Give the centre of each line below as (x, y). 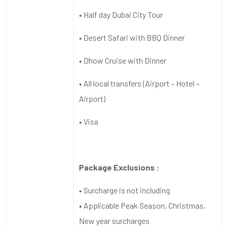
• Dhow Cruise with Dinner (123, 60)
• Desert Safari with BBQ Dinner (133, 37)
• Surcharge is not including (126, 190)
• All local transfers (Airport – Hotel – (139, 83)
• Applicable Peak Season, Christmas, (142, 205)
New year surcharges (115, 220)
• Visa (89, 121)
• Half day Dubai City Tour (122, 14)
